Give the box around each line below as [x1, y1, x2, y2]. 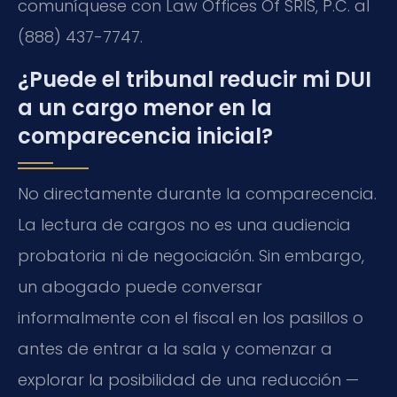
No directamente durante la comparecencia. [18, 182, 377, 205]
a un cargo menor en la [18, 92, 272, 122]
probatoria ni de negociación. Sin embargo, [18, 244, 364, 267]
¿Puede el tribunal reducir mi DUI [18, 64, 371, 94]
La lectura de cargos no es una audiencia [18, 213, 351, 236]
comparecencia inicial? [18, 121, 273, 151]
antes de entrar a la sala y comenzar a [18, 337, 332, 360]
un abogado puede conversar [18, 275, 262, 298]
